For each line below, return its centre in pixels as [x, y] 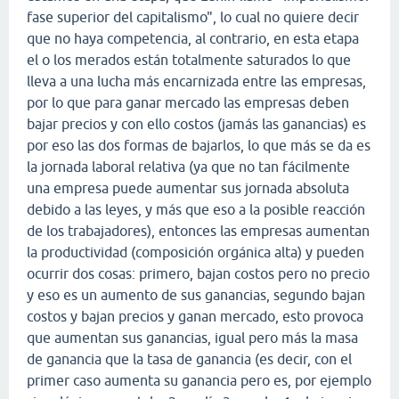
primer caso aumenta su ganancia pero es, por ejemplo [199, 380]
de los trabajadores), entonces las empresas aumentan [198, 230]
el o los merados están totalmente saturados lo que [189, 59]
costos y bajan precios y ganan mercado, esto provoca [195, 316]
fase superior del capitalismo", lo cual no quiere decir [193, 16]
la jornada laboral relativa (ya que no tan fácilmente [188, 166]
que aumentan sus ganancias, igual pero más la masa [192, 337]
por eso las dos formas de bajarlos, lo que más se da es [199, 145]
